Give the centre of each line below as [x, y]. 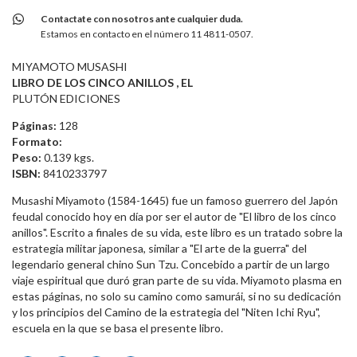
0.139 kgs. [68, 158]
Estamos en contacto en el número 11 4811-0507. [147, 34]
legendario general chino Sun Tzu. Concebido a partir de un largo [171, 265]
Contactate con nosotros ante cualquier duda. [141, 19]
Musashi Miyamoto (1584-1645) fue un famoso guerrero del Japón [175, 201]
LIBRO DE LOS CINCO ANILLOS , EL [102, 83]
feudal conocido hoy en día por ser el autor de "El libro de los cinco [174, 217]
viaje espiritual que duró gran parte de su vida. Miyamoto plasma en [177, 280]
